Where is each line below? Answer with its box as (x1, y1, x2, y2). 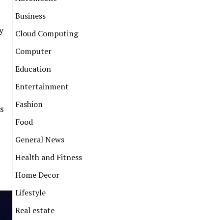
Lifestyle (15, 187, 46, 198)
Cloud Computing (15, 28, 78, 39)
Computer (15, 46, 52, 56)
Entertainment (15, 81, 69, 92)
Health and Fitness (15, 152, 82, 163)
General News (15, 134, 64, 145)
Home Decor (15, 169, 59, 180)
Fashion (15, 99, 43, 110)
